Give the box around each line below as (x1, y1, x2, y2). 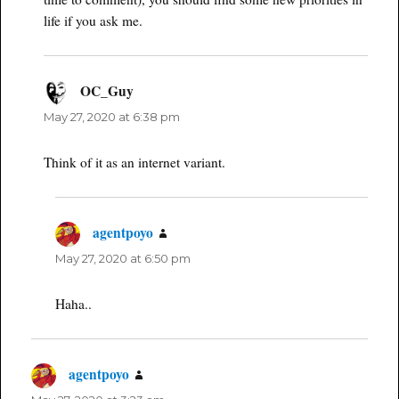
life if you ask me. (43, 11, 142, 29)
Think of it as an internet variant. (43, 152, 225, 171)
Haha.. (55, 294, 93, 313)
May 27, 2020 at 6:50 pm (55, 250, 191, 265)
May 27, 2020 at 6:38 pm (43, 109, 180, 124)
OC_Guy (80, 80, 134, 101)
